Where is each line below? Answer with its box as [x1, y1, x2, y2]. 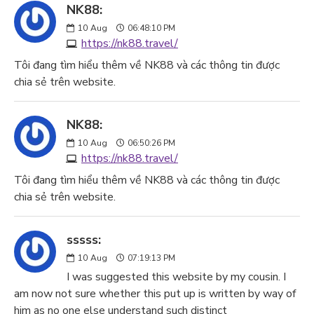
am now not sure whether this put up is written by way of [14, 286, 296, 301]
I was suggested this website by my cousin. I [67, 269, 286, 285]
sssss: [67, 231, 101, 248]
